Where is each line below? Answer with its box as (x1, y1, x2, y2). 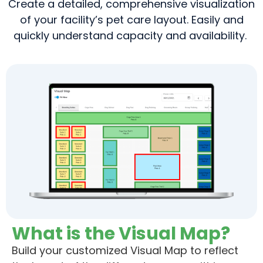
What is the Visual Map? (12, 221, 230, 247)
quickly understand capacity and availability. (14, 28, 249, 43)
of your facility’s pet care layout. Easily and (19, 12, 244, 28)
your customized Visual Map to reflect (36, 243, 238, 258)
